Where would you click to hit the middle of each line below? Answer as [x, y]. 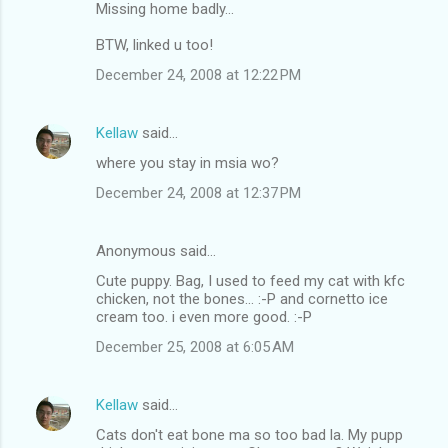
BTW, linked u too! [154, 44]
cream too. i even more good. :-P [204, 316]
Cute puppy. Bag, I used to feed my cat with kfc [250, 280]
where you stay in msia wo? [187, 162]
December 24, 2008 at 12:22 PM [198, 74]
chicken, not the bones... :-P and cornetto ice [242, 298]
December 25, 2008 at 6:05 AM [195, 346]
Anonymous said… [156, 250]
